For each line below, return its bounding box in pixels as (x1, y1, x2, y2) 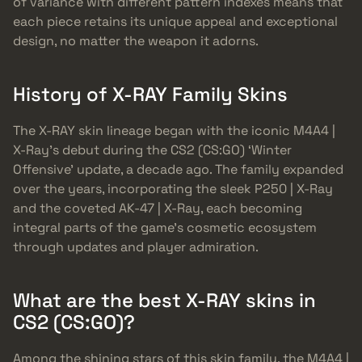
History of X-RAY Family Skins (13, 81, 288, 107)
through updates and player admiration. (13, 238, 259, 255)
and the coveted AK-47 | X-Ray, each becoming (13, 199, 302, 217)
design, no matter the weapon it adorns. (13, 32, 259, 49)
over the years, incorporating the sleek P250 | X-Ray (13, 179, 333, 197)
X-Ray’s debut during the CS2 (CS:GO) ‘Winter (13, 141, 292, 158)
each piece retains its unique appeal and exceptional (13, 12, 338, 30)
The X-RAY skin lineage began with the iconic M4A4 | (13, 121, 335, 139)
